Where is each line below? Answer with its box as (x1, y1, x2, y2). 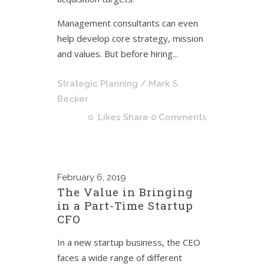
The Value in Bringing (57, 184, 193, 199)
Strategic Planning (57, 78, 138, 89)
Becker (57, 94, 88, 104)
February (57, 172, 94, 183)
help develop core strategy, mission (57, 32, 203, 44)
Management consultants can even (57, 17, 198, 29)
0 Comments (151, 112, 207, 123)
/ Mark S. (140, 78, 180, 89)
